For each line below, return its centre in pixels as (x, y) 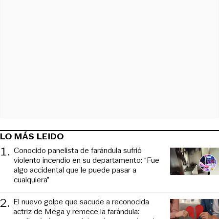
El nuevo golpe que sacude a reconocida (81, 201)
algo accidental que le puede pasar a (75, 170)
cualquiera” (32, 179)
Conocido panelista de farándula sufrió (78, 150)
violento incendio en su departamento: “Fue (87, 160)
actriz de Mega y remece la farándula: (76, 211)
